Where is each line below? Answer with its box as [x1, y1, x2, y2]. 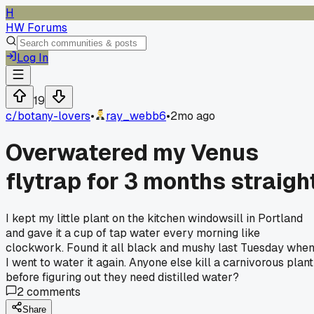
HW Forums [6, 20, 67, 35]
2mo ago [170, 109, 215, 123]
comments [24, 284, 81, 299]
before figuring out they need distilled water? [6, 269, 239, 285]
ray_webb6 [106, 109, 166, 123]
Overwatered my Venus [6, 138, 259, 168]
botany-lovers [18, 109, 90, 123]
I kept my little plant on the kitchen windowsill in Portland [6, 210, 303, 226]
